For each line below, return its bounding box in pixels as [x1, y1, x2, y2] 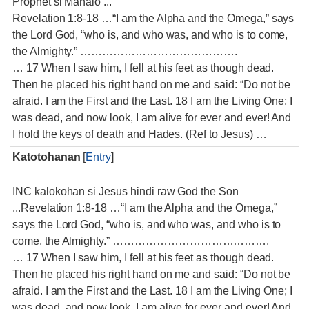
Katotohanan [12, 151, 81, 163]
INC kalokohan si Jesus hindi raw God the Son [12, 186, 239, 197]
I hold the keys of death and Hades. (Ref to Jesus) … [12, 128, 267, 140]
